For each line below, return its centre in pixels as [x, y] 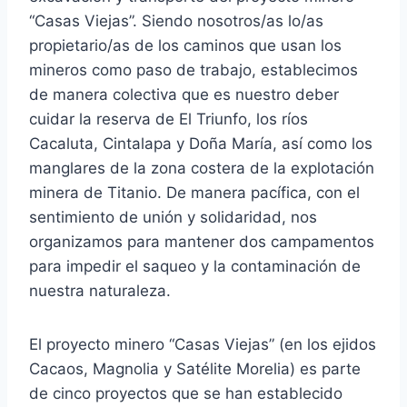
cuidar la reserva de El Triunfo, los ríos [169, 119]
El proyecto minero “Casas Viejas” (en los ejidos [203, 345]
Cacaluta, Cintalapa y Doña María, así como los [201, 144]
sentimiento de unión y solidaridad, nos [173, 218]
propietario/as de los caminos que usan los [185, 46]
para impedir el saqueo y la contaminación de [195, 267]
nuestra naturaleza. [100, 291]
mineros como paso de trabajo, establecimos [194, 70]
